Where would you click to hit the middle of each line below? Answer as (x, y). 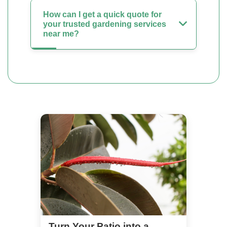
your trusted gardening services (105, 24)
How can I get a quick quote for (102, 14)
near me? (61, 34)
